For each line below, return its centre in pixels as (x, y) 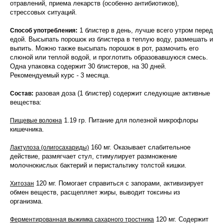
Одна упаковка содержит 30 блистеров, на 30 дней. (88, 66)
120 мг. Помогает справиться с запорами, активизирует (119, 183)
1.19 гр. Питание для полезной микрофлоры (130, 120)
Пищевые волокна (36, 120)
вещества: (27, 102)
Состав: (22, 93)
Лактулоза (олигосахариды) (49, 147)
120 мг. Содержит (181, 219)
